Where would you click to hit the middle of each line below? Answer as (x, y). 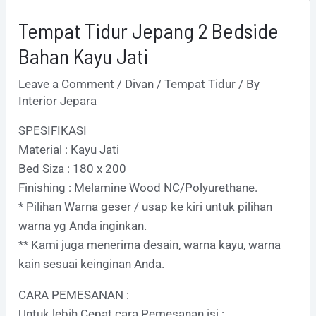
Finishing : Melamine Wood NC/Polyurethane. (138, 187)
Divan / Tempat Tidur (181, 84)
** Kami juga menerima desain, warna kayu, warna (150, 244)
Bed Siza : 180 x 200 (73, 168)
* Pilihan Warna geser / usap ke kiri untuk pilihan (146, 206)
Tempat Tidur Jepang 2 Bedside (149, 30)
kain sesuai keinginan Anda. (92, 263)
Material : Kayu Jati (69, 149)
